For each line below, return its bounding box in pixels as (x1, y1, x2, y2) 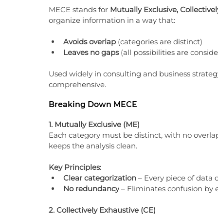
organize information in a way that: (49, 16, 175, 25)
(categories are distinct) (116, 37, 202, 46)
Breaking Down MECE (49, 100, 137, 109)
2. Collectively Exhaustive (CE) (49, 205, 156, 215)
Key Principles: (49, 163, 101, 172)
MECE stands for (49, 5, 110, 14)
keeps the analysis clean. (49, 141, 137, 150)
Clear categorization (63, 173, 136, 182)
